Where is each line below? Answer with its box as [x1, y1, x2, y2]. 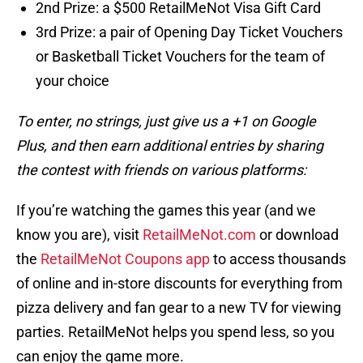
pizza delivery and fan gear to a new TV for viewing [16, 299, 341, 317]
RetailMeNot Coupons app [41, 250, 210, 268]
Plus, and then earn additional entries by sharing [16, 137, 323, 155]
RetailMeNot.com [143, 226, 256, 244]
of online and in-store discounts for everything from [16, 275, 343, 293]
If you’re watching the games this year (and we [16, 202, 316, 220]
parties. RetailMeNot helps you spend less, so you [16, 323, 335, 341]
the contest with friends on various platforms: [16, 161, 306, 179]
